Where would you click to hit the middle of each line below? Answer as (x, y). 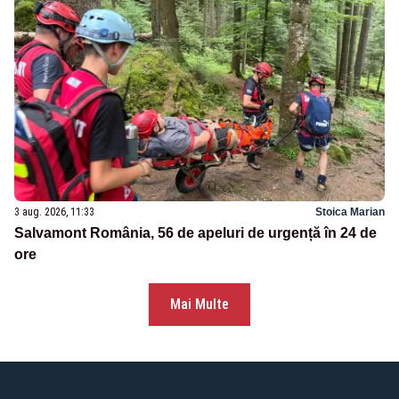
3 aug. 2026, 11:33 (54, 212)
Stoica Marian (350, 212)
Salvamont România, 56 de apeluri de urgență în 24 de (195, 233)
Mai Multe (199, 305)
